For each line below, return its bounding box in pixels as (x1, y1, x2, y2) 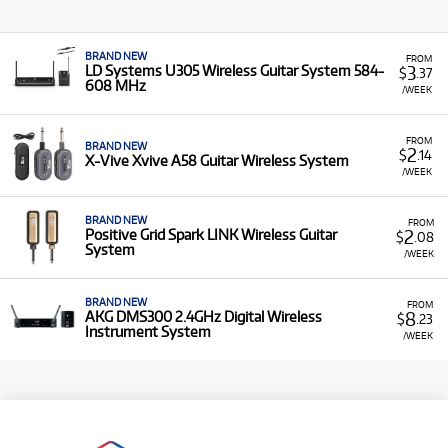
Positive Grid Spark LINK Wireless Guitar (85, 226, 337, 243)
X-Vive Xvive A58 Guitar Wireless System (85, 152, 349, 169)
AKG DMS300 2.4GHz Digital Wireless (85, 308, 322, 325)
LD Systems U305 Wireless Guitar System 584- (85, 62, 384, 79)
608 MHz (85, 77, 146, 94)
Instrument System (85, 323, 211, 340)
